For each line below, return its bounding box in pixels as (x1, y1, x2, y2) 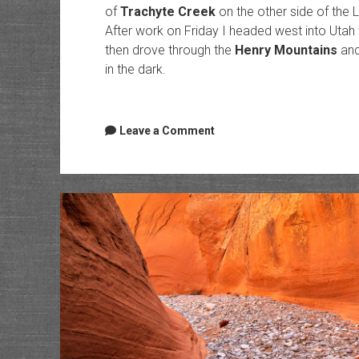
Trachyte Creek (119, 3, 216, 19)
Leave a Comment (119, 123, 215, 137)
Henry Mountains (234, 42, 337, 58)
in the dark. (104, 61, 166, 77)
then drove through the (104, 42, 235, 58)
